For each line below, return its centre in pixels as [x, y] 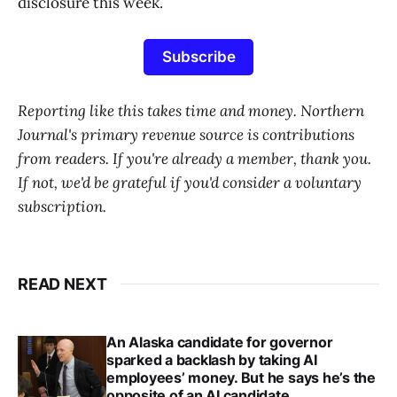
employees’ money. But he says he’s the [241, 377]
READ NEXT [62, 284]
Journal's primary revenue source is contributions [186, 134]
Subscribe [198, 56]
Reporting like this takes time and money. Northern [191, 110]
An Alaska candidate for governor [220, 342]
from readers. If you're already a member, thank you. [195, 158]
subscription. [62, 206]
